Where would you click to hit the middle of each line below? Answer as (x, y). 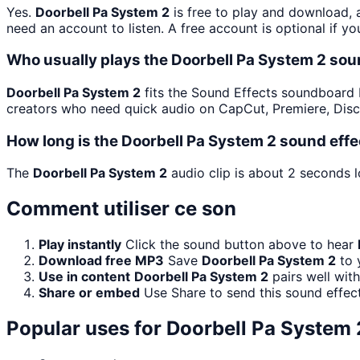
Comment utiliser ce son (121, 209)
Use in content (84, 277)
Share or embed (89, 293)
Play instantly (80, 245)
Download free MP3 (101, 261)
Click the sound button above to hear (241, 245)
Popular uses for (86, 329)
